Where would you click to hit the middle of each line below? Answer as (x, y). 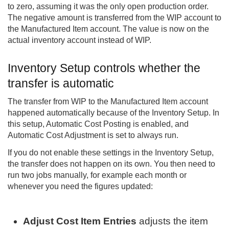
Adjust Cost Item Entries (80, 221)
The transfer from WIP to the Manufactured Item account (108, 102)
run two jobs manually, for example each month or (97, 175)
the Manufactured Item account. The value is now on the (108, 29)
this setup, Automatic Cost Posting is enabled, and (98, 124)
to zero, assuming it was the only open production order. (108, 7)
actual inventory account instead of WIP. (79, 40)
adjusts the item (173, 221)
